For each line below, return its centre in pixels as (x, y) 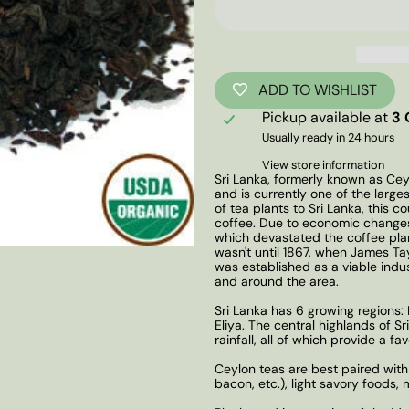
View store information (324, 164)
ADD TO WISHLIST (318, 90)
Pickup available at (327, 117)
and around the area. (277, 281)
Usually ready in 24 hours (329, 137)
